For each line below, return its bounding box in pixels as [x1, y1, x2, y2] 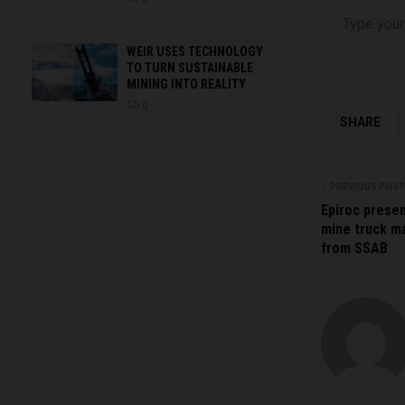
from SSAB [321, 239, 388, 257]
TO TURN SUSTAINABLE [127, 61, 253, 76]
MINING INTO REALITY [127, 77, 246, 92]
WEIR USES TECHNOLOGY [127, 44, 263, 60]
